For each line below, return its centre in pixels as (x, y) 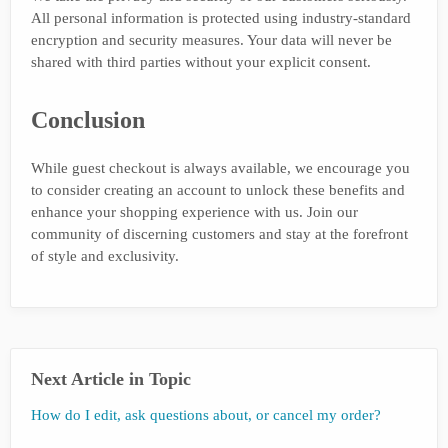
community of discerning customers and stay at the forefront (219, 233)
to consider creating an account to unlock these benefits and (218, 189)
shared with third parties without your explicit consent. (201, 61)
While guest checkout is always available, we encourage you (220, 167)
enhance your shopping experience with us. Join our (194, 211)
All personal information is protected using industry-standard (221, 17)
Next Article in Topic (111, 378)
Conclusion (88, 119)
